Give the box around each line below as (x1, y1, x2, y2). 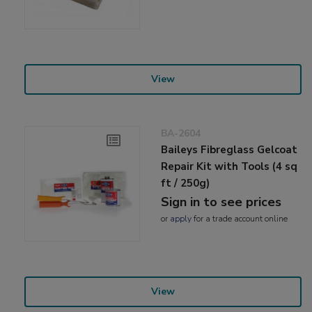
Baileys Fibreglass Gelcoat (161, 142, 298, 157)
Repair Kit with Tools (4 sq (161, 159, 298, 173)
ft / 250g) (161, 175, 210, 190)
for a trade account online (192, 212, 288, 224)
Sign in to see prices (161, 193, 282, 210)
